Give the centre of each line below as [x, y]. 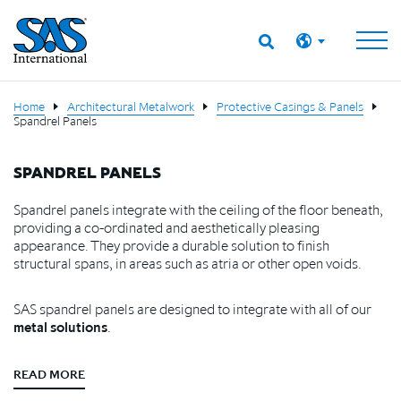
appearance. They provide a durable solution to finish [171, 245]
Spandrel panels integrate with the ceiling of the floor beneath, [198, 209]
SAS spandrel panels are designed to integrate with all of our [192, 309]
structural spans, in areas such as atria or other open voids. [188, 263]
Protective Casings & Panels [290, 107]
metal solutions [60, 327]
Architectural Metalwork [131, 107]
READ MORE [49, 374]
